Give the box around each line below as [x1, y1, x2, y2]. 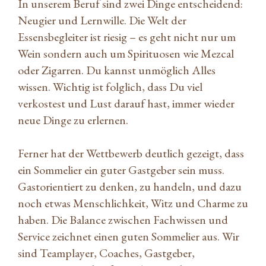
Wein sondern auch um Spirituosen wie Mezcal [18, 45, 234, 61]
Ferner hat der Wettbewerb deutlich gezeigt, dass [18, 145, 244, 161]
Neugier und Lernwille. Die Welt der [18, 12, 186, 28]
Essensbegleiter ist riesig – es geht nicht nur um [18, 28, 236, 45]
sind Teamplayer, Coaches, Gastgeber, [18, 245, 195, 261]
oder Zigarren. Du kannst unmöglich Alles [18, 62, 216, 78]
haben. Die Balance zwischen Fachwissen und [18, 211, 228, 227]
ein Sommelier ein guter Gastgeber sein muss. [18, 161, 224, 178]
